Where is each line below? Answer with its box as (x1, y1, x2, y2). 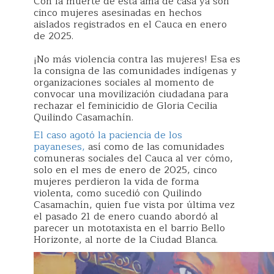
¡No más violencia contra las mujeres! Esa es (34, 51, 240, 67)
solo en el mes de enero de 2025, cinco (34, 162, 217, 178)
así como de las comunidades (85, 139, 224, 155)
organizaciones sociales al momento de (34, 75, 214, 91)
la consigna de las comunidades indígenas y (34, 63, 237, 79)
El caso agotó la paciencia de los (34, 127, 182, 143)
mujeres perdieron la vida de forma (34, 174, 199, 190)
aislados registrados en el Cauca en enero (34, 17, 227, 32)
